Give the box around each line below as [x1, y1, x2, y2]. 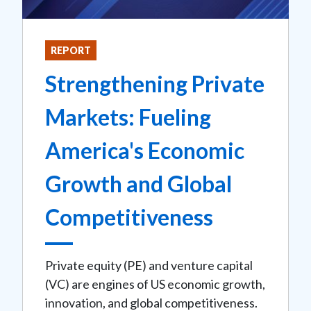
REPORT [51, 44, 91, 56]
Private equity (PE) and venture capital [45, 257, 253, 273]
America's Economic [45, 136, 244, 164]
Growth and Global [45, 169, 232, 197]
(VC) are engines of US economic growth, [45, 276, 265, 292]
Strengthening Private [45, 69, 264, 97]
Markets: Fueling [45, 103, 211, 131]
